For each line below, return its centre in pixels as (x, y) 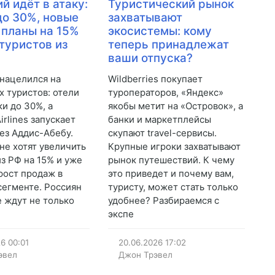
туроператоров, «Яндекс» (165, 93)
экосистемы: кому (160, 31)
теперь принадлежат (168, 45)
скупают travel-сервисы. (162, 133)
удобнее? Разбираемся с (163, 201)
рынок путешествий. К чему (171, 160)
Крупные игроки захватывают (174, 147)
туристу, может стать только (173, 187)
